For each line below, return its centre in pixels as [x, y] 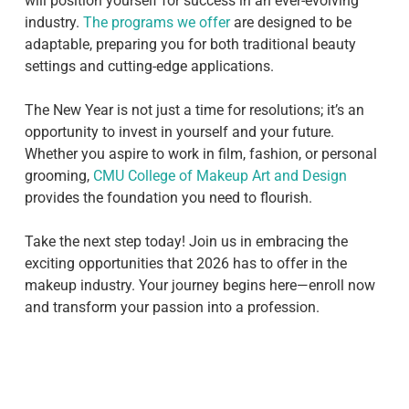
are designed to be [290, 22]
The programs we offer [156, 22]
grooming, [58, 176]
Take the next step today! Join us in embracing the [186, 241]
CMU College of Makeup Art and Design [220, 176]
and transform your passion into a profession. [172, 307]
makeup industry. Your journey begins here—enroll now [199, 285]
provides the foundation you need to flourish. [168, 198]
